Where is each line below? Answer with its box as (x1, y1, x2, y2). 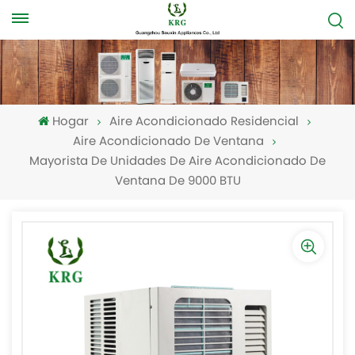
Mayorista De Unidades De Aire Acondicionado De (29, 152, 326, 173)
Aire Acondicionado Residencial (109, 113, 299, 133)
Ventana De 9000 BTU (114, 172, 241, 193)
